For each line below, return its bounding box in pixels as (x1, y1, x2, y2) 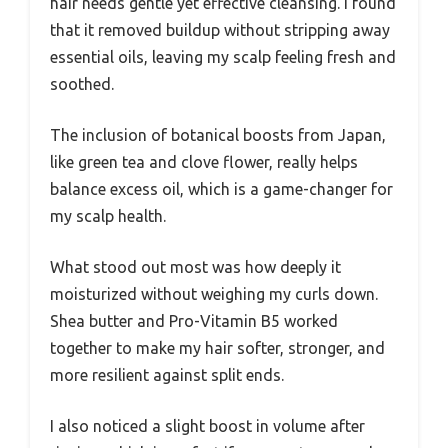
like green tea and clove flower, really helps (50, 152, 358, 171)
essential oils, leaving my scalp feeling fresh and (50, 47, 396, 66)
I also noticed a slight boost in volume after (50, 416, 365, 435)
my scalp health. (50, 206, 166, 225)
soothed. (50, 74, 114, 93)
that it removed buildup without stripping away (50, 20, 390, 39)
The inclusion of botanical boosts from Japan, (50, 125, 386, 144)
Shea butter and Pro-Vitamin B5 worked (50, 311, 338, 330)
